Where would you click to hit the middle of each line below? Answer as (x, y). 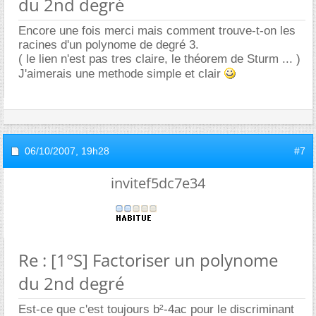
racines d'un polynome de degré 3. (109, 44)
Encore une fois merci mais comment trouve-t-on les (157, 30)
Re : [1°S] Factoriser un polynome (148, 260)
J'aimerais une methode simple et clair (121, 73)
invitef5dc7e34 (158, 183)
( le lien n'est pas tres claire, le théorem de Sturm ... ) (159, 59)
